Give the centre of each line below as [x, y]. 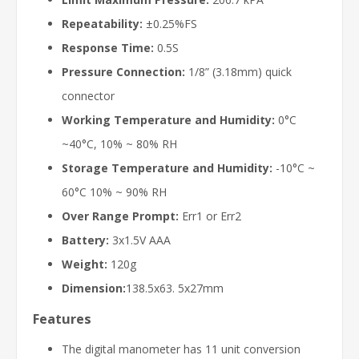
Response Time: [108, 48]
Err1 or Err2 [210, 216]
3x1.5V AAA [140, 240]
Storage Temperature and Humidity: [167, 168]
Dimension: [94, 288]
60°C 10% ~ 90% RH [114, 192]
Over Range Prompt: [120, 216]
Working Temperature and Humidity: [168, 120]
